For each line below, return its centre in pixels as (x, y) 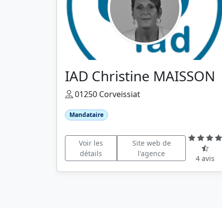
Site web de (151, 143)
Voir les (91, 143)
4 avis (205, 159)
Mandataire (86, 115)
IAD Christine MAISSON (140, 76)
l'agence (152, 153)
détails (91, 153)
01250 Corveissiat (107, 94)
